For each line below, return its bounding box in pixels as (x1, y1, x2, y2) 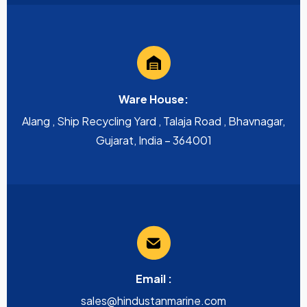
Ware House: (119, 92, 188, 107)
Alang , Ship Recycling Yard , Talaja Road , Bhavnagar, (22, 114, 285, 129)
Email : (135, 271, 172, 286)
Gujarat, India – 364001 (95, 133, 212, 148)
